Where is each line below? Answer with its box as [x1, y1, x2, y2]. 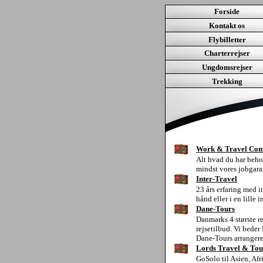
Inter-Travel [196, 174, 237, 183]
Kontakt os [209, 21, 245, 30]
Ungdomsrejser [201, 63, 252, 72]
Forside [214, 7, 240, 16]
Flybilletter [208, 35, 246, 44]
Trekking [211, 77, 242, 86]
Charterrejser [204, 49, 250, 58]
